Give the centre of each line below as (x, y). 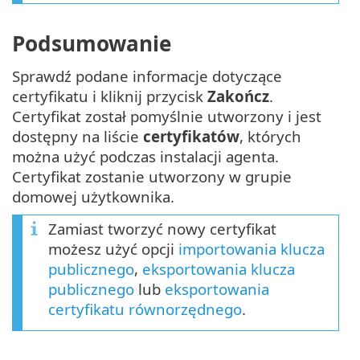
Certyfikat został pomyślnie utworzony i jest (167, 116)
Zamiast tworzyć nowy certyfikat (162, 228)
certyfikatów (191, 136)
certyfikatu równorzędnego (145, 309)
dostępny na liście (78, 136)
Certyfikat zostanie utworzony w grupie (152, 176)
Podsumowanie (92, 43)
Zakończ (238, 96)
